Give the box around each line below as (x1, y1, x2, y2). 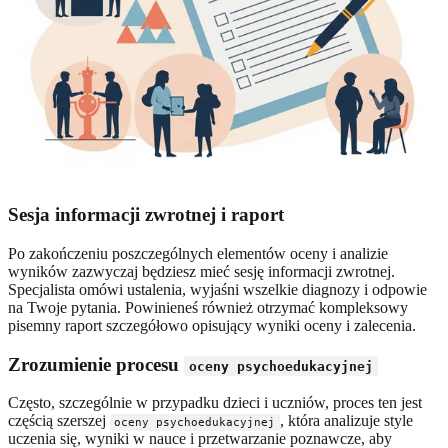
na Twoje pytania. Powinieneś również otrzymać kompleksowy (8, 298, 408, 316)
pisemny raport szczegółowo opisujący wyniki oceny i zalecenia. (8, 316, 416, 334)
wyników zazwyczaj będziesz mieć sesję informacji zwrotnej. (8, 262, 395, 280)
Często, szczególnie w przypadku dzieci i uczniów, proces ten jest (8, 394, 422, 412)
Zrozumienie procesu (8, 353, 184, 375)
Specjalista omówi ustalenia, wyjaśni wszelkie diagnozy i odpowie (8, 280, 427, 298)
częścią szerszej (8, 412, 110, 430)
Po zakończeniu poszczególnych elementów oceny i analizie (8, 244, 388, 262)
